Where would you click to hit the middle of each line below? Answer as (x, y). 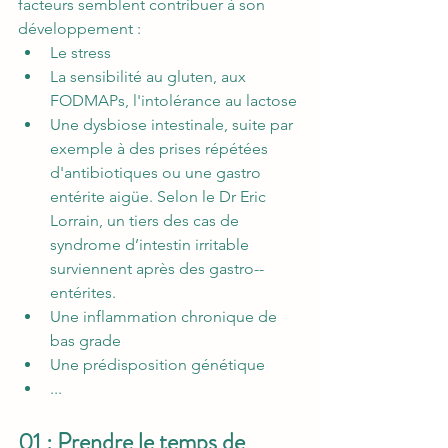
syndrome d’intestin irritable (151, 245)
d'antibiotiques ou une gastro (157, 173)
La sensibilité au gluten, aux (150, 77)
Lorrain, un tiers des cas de (146, 221)
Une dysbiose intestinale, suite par (173, 125)
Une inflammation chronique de (165, 317)
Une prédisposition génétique (157, 365)
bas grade (89, 341)
